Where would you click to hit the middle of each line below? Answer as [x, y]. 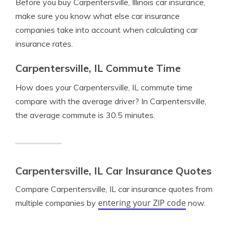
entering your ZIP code [142, 203]
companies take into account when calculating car [107, 30]
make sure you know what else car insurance [98, 16]
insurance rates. [44, 44]
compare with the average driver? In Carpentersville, [111, 101]
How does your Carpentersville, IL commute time [104, 87]
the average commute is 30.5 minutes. [85, 115]
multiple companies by [57, 203]
